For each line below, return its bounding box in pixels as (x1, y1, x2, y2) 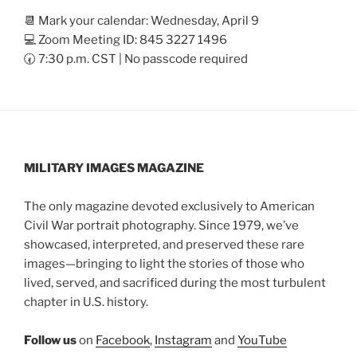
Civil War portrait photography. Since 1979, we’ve (24, 218, 299, 233)
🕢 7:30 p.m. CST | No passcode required (24, 51, 248, 66)
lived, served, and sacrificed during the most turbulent (24, 276, 326, 291)
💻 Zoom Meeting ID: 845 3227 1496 (24, 32, 227, 47)
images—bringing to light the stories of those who (24, 257, 304, 272)
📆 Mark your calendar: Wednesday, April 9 (24, 13, 259, 28)
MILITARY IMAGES (24, 161, 135, 176)
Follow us (24, 333, 76, 348)
